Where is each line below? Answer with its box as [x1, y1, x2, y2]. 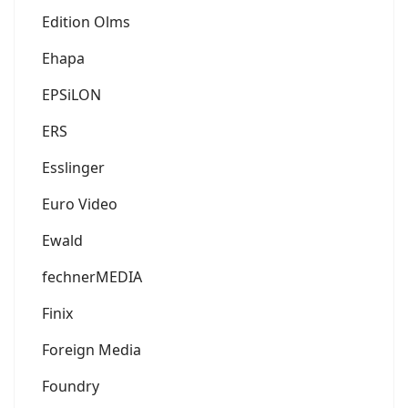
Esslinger [42, 158, 105, 178]
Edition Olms [42, 12, 130, 33]
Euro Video [42, 194, 117, 215]
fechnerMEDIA [42, 267, 142, 288]
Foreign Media [42, 340, 141, 361]
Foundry [42, 376, 99, 397]
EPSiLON [42, 85, 101, 106]
